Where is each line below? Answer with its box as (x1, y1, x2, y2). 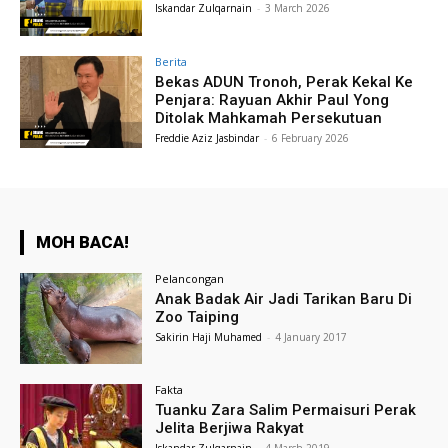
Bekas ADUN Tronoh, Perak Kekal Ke (155, 72, 414, 91)
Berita (155, 53, 188, 69)
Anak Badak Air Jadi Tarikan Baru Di (155, 289, 413, 308)
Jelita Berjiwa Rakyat (155, 419, 305, 438)
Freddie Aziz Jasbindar (155, 130, 260, 145)
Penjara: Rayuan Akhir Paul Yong (155, 90, 390, 109)
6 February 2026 (272, 130, 350, 145)
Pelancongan (155, 270, 225, 286)
